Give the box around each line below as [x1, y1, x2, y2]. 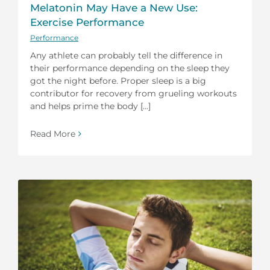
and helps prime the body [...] [30, 100, 151, 111]
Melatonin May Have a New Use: [30, 1, 198, 14]
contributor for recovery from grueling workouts [30, 87, 237, 99]
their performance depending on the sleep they [30, 62, 230, 74]
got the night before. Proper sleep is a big [30, 75, 206, 86]
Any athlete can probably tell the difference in [30, 49, 222, 61]
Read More [30, 128, 75, 139]
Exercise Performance [30, 16, 144, 28]
